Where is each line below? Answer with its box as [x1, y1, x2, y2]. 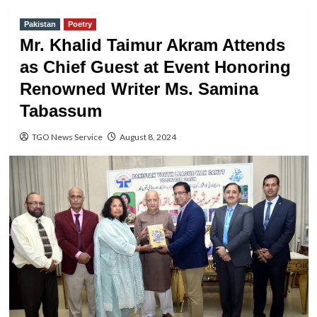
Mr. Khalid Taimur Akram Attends [19, 35, 285, 54]
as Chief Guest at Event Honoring [19, 57, 291, 76]
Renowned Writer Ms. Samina [19, 79, 258, 98]
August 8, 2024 [119, 132, 176, 142]
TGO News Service [31, 132, 103, 142]
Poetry [67, 20, 92, 28]
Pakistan [23, 20, 56, 28]
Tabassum [19, 101, 102, 120]
